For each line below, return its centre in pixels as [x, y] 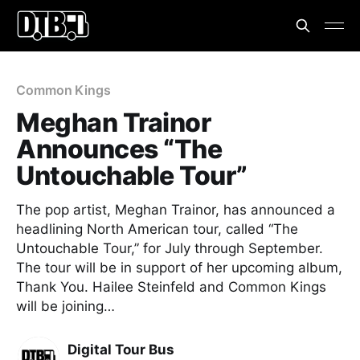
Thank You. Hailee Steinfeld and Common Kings [171, 287]
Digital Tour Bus [121, 349]
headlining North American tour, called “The [157, 229]
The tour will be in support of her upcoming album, [179, 268]
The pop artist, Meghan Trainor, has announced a [176, 210]
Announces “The [119, 149]
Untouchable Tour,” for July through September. [170, 248]
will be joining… [65, 306]
